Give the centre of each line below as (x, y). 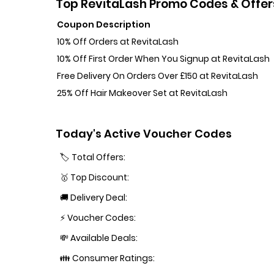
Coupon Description (104, 24)
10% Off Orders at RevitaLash (118, 41)
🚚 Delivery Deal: (94, 198)
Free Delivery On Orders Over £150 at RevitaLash (158, 76)
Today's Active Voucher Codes (144, 134)
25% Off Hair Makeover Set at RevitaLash (143, 93)
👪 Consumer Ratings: (108, 258)
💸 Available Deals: (99, 238)
